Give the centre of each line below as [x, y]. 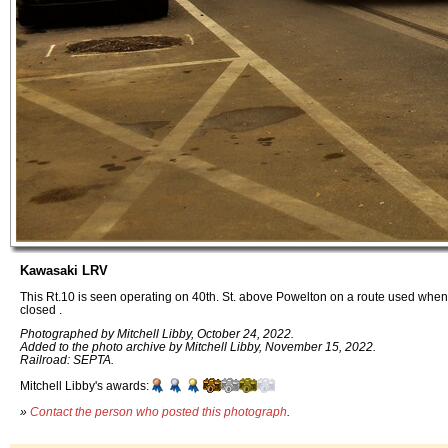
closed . [41, 309]
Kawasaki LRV [64, 270]
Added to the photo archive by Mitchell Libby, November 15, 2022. [198, 347]
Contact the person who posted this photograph [158, 411]
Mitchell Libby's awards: [84, 386]
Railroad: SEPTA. [67, 360]
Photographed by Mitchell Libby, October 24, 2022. [157, 334]
